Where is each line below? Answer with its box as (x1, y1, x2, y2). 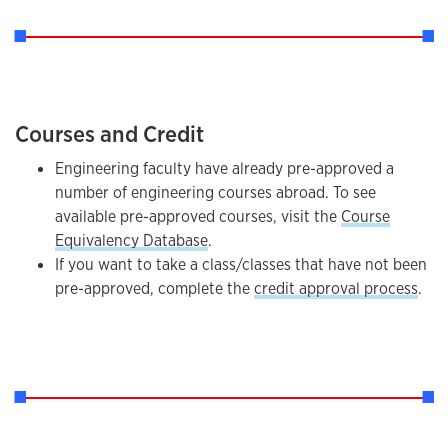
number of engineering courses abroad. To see (55, 182, 376, 203)
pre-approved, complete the (55, 278, 254, 299)
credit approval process (254, 278, 418, 299)
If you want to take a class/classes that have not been (55, 254, 427, 275)
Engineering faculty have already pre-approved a (55, 158, 394, 179)
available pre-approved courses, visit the (55, 206, 341, 227)
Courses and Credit (15, 118, 204, 149)
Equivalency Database (55, 230, 208, 251)
